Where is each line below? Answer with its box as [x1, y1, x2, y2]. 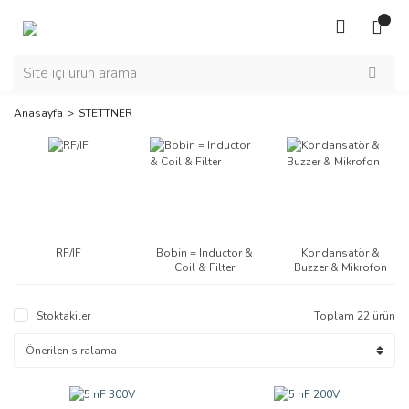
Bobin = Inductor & [155, 246, 253, 261]
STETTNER [79, 106, 132, 121]
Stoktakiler [37, 309, 90, 324]
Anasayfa [14, 106, 63, 121]
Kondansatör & [301, 246, 381, 261]
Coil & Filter [173, 260, 235, 276]
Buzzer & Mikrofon [294, 260, 388, 276]
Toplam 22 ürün [314, 309, 395, 324]
